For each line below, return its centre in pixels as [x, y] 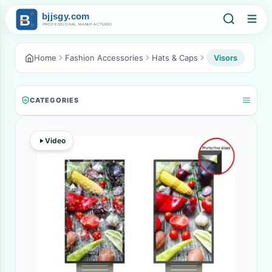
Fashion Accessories [104, 58]
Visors [226, 58]
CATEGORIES [54, 100]
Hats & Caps [175, 58]
